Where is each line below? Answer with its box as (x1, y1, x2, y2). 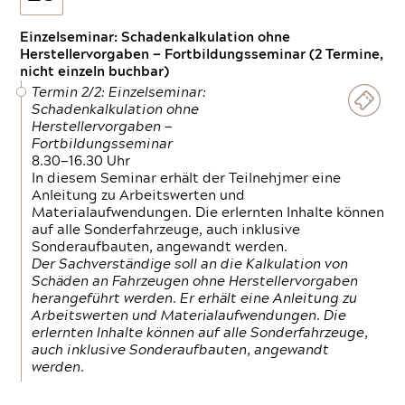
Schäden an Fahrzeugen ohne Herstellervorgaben (32, 275, 359, 288)
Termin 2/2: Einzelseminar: (32, 86, 207, 99)
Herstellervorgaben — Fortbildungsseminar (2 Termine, (20, 48, 384, 61)
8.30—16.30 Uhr (32, 155, 131, 168)
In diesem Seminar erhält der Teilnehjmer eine (32, 172, 342, 185)
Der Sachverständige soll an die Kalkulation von (32, 258, 349, 271)
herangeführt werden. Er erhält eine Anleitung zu (32, 292, 358, 306)
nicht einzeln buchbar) (20, 65, 170, 79)
